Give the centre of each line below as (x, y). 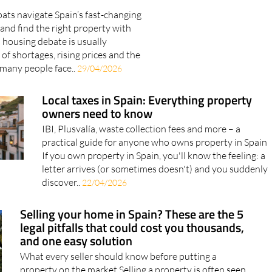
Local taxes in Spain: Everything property (147, 100)
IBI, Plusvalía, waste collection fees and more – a (141, 129)
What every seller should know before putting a (119, 257)
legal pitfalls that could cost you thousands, (132, 228)
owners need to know (97, 114)
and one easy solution (76, 241)
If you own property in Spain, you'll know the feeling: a (153, 156)
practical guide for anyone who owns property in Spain (154, 142)
